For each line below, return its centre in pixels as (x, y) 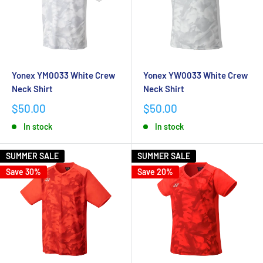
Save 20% (155, 172)
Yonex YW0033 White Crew (195, 75)
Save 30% (23, 172)
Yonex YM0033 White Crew (63, 75)
